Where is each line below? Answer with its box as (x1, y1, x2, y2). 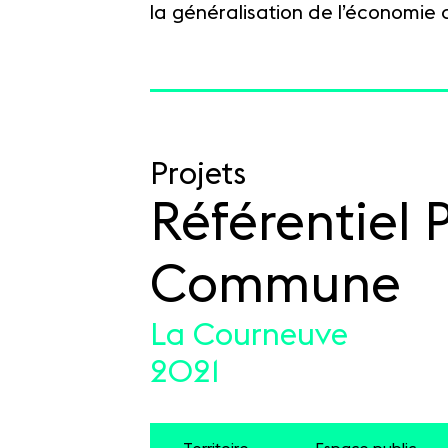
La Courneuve (150, 320, 348, 351)
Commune (150, 260, 401, 312)
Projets (150, 159, 246, 190)
